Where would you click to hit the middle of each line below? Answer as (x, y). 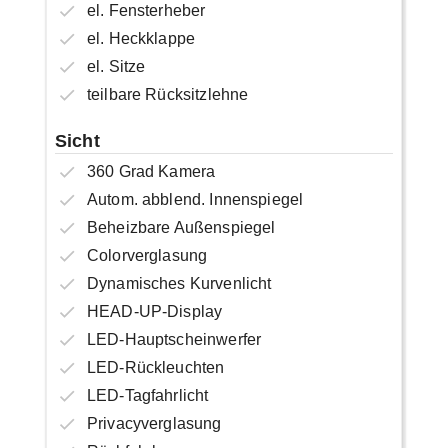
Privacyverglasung (154, 423)
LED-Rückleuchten (155, 367)
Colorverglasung (147, 255)
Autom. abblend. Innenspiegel (195, 199)
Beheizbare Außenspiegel (181, 227)
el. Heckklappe (141, 38)
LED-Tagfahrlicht (147, 395)
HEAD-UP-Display (154, 311)
